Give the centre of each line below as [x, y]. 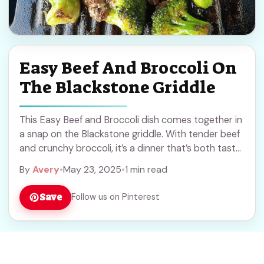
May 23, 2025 [92, 169]
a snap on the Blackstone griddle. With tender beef [130, 134]
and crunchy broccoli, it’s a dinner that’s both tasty [130, 148]
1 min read [146, 169]
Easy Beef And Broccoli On [128, 68]
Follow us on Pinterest [115, 197]
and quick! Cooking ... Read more [90, 162]
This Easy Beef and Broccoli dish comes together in [131, 120]
